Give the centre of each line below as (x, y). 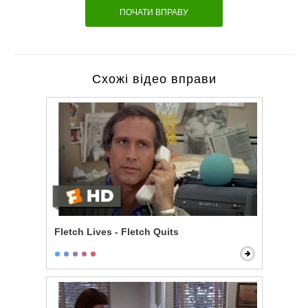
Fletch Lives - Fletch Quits (116, 232)
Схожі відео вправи (154, 79)
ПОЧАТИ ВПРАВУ (154, 12)
